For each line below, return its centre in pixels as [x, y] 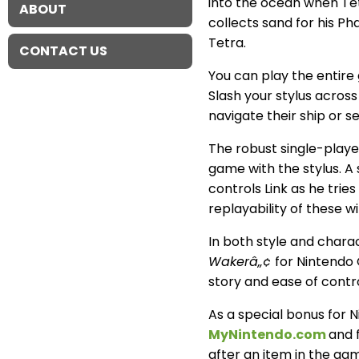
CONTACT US [63, 50]
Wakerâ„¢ [240, 261]
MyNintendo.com [268, 334]
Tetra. [227, 42]
